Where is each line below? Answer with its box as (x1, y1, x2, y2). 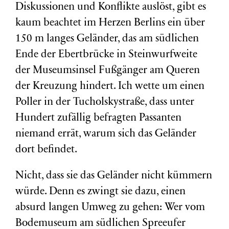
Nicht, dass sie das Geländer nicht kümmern (15, 171, 212, 181)
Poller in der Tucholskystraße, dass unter (15, 97, 194, 108)
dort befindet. (15, 145, 77, 155)
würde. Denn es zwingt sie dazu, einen (15, 187, 186, 197)
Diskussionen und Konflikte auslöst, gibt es (15, 2, 206, 13)
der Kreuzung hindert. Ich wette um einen (15, 81, 204, 92)
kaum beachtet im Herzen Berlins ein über (15, 18, 205, 29)
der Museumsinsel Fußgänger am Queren (15, 65, 200, 76)
